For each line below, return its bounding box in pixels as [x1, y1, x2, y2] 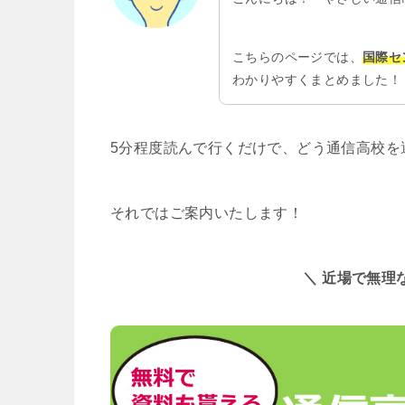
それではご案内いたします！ [110, 205, 304, 221]
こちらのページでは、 [232, 50, 363, 65]
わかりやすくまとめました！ [232, 72, 402, 88]
